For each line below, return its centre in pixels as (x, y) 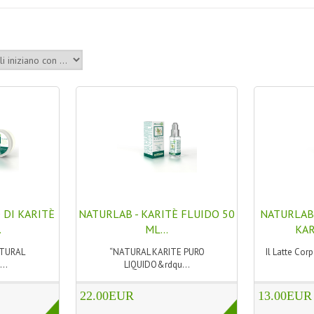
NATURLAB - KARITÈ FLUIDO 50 (157, 214)
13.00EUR (285, 296)
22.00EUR (107, 296)
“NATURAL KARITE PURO (157, 252)
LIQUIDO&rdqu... (157, 265)
